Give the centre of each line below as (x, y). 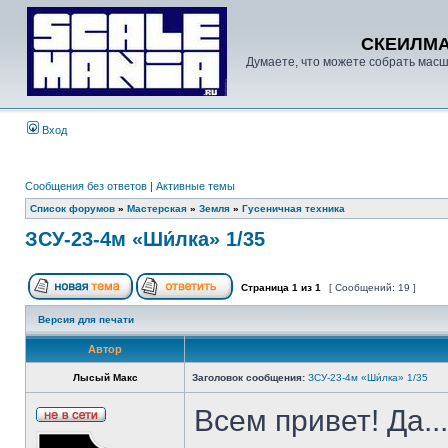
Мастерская (157, 208)
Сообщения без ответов (86, 186)
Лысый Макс (105, 377)
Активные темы (195, 186)
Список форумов (72, 208)
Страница (265, 287)
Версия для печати (86, 319)
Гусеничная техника (293, 208)
